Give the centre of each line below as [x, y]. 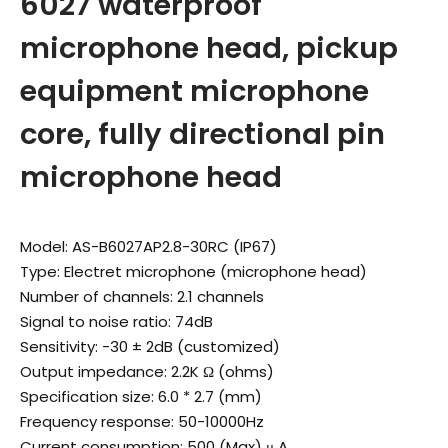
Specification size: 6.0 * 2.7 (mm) [141, 396]
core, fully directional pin [202, 134]
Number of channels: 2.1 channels [142, 296]
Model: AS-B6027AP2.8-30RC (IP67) [148, 246]
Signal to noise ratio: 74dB [116, 321]
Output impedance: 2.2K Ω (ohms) [147, 371]
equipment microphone [194, 91]
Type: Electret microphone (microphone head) [193, 271]
